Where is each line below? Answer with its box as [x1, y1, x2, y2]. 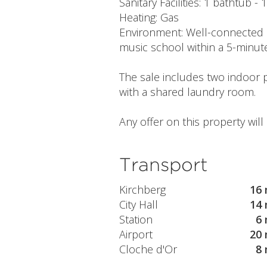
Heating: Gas [119, 10, 179, 25]
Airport [119, 226, 153, 241]
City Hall [119, 197, 158, 212]
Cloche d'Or [119, 241, 177, 256]
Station [119, 212, 153, 226]
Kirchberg [119, 182, 166, 197]
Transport [119, 153, 207, 176]
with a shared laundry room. [119, 85, 256, 100]
